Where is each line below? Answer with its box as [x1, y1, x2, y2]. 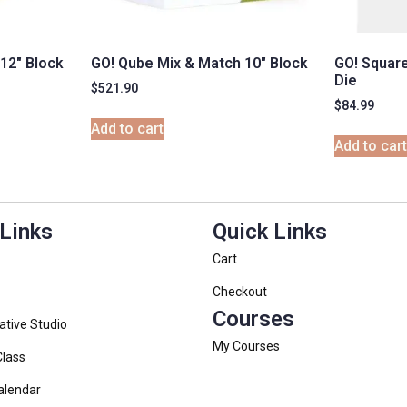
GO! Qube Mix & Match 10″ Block [90, 55, 308, 73]
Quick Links [213, 219, 327, 245]
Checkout [213, 284, 267, 300]
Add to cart [90, 120, 164, 138]
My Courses [213, 339, 280, 354]
